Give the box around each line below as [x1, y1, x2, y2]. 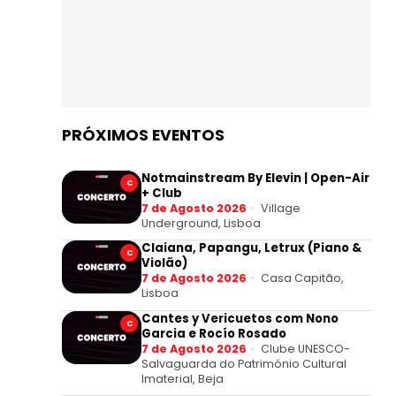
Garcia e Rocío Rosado [141, 324, 286, 342]
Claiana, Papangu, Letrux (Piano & [141, 240, 362, 257]
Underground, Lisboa [141, 215, 261, 231]
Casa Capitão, [261, 270, 344, 286]
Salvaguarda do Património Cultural [141, 355, 346, 371]
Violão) [141, 255, 187, 272]
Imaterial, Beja [141, 370, 224, 386]
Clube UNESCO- [261, 340, 350, 356]
